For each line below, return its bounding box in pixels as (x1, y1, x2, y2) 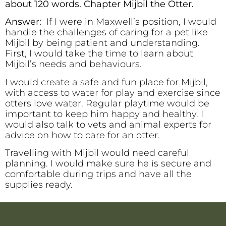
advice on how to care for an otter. (5, 129, 160, 141)
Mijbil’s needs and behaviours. (5, 59, 142, 70)
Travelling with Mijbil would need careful (5, 147, 189, 159)
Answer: (5, 16, 46, 28)
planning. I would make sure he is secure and (5, 158, 211, 169)
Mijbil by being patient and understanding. (5, 37, 200, 49)
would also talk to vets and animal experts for (5, 119, 211, 130)
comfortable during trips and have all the (5, 168, 192, 180)
